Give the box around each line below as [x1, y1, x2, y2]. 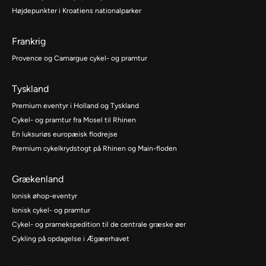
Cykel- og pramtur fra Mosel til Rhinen [12, 116, 136, 125]
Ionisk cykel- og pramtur [12, 206, 90, 215]
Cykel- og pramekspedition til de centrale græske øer [12, 220, 186, 229]
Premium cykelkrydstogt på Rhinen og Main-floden [12, 144, 177, 153]
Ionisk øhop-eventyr [12, 192, 77, 201]
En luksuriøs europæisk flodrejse [12, 130, 118, 139]
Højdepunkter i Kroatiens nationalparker [12, 7, 141, 15]
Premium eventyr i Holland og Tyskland [12, 102, 141, 110]
